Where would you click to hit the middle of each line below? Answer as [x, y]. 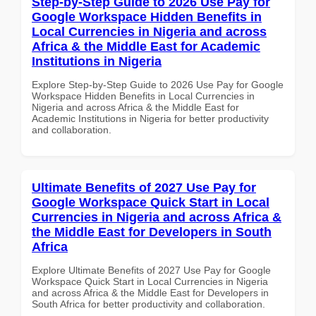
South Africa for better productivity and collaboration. [148, 304]
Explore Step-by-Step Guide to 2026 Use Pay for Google [158, 84]
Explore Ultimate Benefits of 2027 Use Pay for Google [151, 270]
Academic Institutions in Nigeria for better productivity [150, 118]
